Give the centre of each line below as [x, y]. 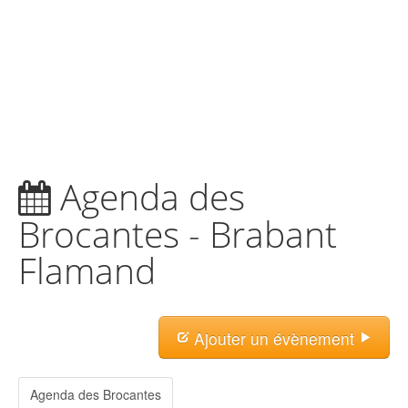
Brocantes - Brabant [178, 235]
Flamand [87, 271]
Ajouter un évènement [274, 339]
